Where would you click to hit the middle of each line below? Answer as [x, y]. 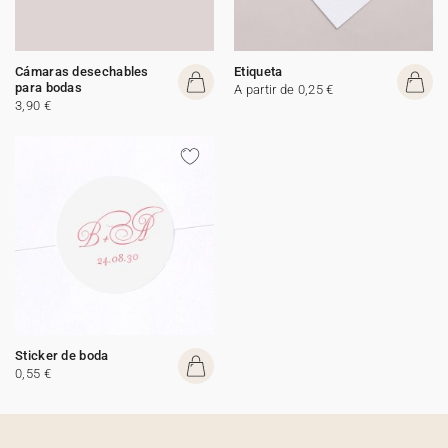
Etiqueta [258, 71]
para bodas [48, 87]
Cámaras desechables [82, 71]
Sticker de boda [62, 355]
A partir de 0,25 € [284, 89]
